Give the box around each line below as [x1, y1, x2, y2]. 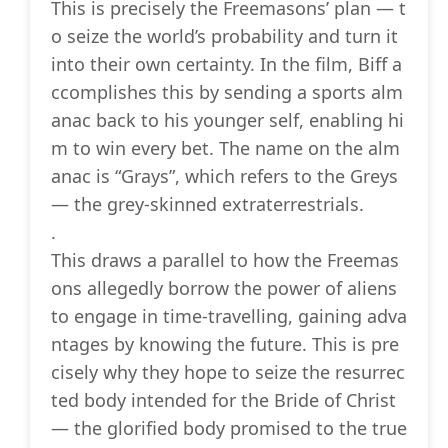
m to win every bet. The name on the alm [51, 136, 400, 161]
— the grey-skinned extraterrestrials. [51, 192, 364, 217]
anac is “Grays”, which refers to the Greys [51, 164, 398, 189]
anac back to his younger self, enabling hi [51, 108, 404, 133]
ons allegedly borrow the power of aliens [51, 276, 397, 301]
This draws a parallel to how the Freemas [51, 248, 399, 273]
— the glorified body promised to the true [51, 416, 407, 441]
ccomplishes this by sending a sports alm [51, 80, 403, 105]
